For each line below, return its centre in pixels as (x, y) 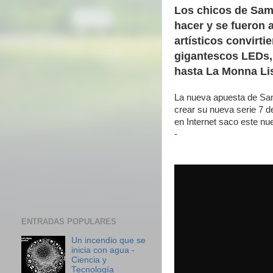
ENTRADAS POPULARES (69, 221)
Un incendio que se (109, 240)
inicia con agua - (103, 250)
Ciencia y (89, 260)
